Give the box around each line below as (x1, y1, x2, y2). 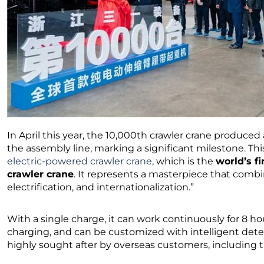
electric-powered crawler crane (7, 156, 152, 167)
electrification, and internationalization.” (7, 181, 194, 193)
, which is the (152, 156, 216, 167)
